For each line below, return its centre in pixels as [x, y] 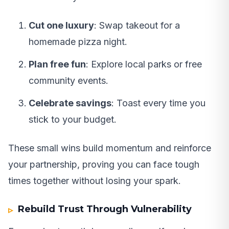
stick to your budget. [73, 120]
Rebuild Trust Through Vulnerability [105, 209]
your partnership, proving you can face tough [104, 165]
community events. [68, 81]
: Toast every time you [158, 103]
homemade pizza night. [78, 42]
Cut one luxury [61, 26]
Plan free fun [57, 64]
